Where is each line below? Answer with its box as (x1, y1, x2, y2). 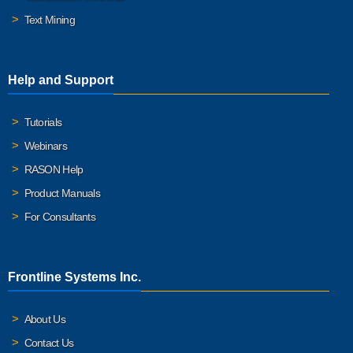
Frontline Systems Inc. (8, 269, 141, 284)
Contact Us (24, 336, 74, 349)
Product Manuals (24, 186, 100, 199)
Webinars (24, 139, 67, 152)
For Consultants (24, 210, 95, 223)
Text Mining (24, 13, 75, 26)
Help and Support (8, 72, 113, 87)
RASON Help (24, 162, 84, 176)
